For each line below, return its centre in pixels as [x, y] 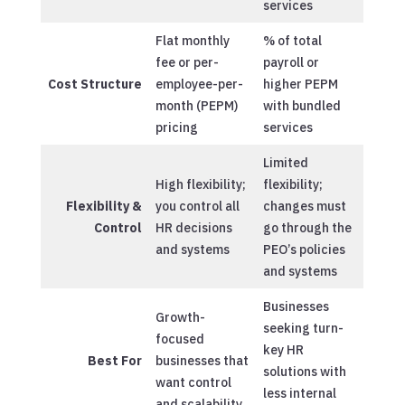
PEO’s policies [304, 249]
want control [193, 382]
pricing [176, 127]
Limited [285, 162]
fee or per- [187, 62]
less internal [299, 393]
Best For [114, 360]
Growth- [180, 317]
